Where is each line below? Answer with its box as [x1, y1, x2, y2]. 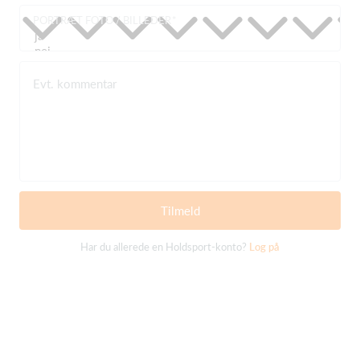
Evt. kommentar [33, 76, 117, 91]
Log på [249, 240, 280, 253]
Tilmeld [160, 203, 200, 218]
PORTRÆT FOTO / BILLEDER [33, 14, 171, 27]
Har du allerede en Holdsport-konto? [80, 240, 249, 253]
